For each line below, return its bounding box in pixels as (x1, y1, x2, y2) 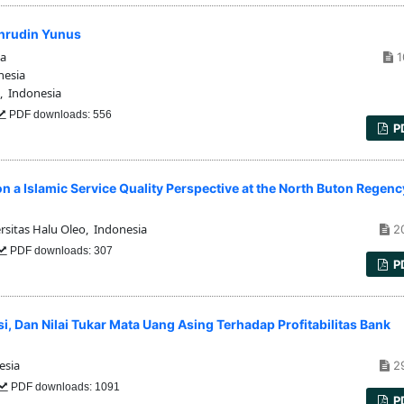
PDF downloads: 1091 (8, 381, 120, 394)
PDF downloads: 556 (6, 107, 112, 121)
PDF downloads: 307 (7, 244, 113, 258)
